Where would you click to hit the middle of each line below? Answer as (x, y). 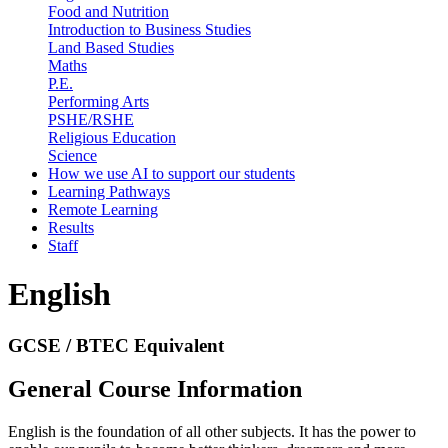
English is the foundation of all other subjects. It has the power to (212, 432)
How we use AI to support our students (171, 173)
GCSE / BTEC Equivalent (116, 345)
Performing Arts (98, 101)
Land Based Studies (111, 47)
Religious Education (112, 137)
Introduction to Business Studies (149, 29)
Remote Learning (103, 209)
